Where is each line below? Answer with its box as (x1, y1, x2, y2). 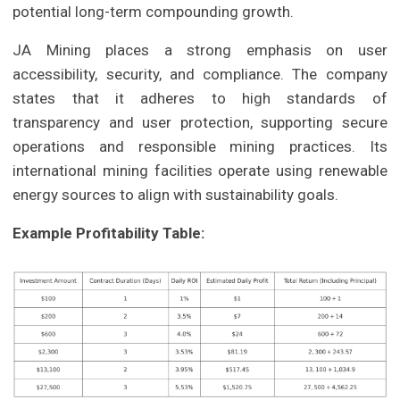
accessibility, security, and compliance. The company (12, 64, 387, 83)
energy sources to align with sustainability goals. (12, 185, 339, 204)
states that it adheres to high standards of (12, 88, 387, 107)
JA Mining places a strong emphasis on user (12, 40, 387, 59)
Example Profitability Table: (12, 223, 205, 242)
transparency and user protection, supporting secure (12, 112, 387, 131)
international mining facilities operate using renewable (12, 161, 387, 179)
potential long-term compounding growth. (12, 2, 295, 21)
